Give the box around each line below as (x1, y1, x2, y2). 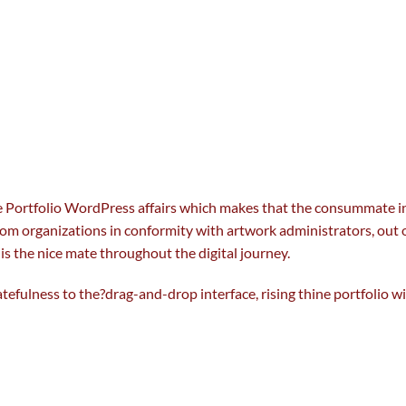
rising (261, 285, 295, 303)
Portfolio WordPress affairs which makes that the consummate (3, 198, 398, 216)
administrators (279, 220, 372, 238)
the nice (14, 243, 63, 261)
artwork (227, 220, 276, 238)
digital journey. (196, 243, 290, 261)
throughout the (100, 243, 196, 261)
